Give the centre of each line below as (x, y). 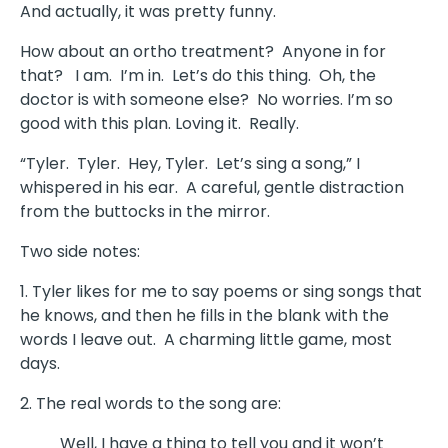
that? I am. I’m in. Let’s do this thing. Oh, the (198, 76)
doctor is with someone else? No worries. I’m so (206, 100)
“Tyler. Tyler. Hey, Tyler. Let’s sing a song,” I (190, 164)
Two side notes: (80, 252)
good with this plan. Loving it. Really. (159, 124)
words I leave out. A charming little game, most (206, 340)
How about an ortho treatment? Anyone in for (203, 52)
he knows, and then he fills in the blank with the (204, 316)
